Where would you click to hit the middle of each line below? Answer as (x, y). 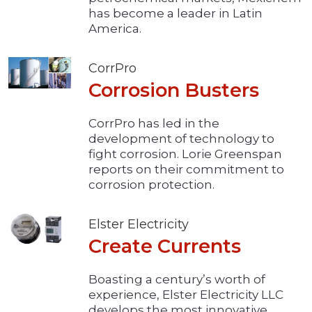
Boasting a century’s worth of (177, 280)
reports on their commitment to (186, 170)
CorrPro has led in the (154, 124)
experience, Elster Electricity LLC (186, 295)
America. (115, 29)
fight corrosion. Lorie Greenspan (185, 154)
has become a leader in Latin (175, 14)
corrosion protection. (151, 185)
